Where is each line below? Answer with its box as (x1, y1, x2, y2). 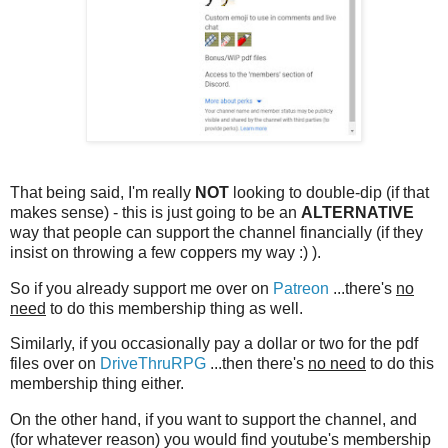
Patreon (273, 279, 329, 297)
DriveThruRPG (100, 355, 206, 373)
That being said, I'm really (10, 183, 195, 201)
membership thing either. (10, 375, 184, 393)
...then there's (206, 355, 308, 373)
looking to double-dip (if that (229, 183, 429, 201)
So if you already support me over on (10, 279, 273, 297)
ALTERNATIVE (301, 203, 414, 221)
